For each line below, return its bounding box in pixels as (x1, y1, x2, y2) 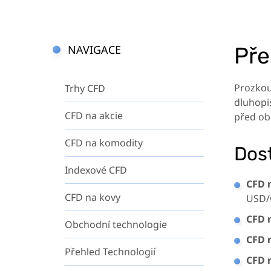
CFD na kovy (65, 190, 120, 204)
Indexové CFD (65, 163, 127, 177)
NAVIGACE (68, 42, 121, 57)
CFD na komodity (65, 135, 143, 149)
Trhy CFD (65, 81, 105, 95)
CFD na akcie (65, 108, 123, 122)
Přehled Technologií (65, 244, 155, 258)
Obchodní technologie (65, 217, 167, 231)
